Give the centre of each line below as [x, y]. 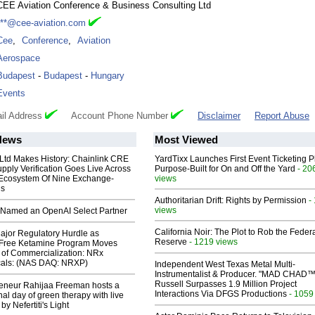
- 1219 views [212, 242]
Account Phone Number [114, 116]
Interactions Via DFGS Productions [221, 294]
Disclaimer [219, 116]
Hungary [108, 76]
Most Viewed [186, 140]
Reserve [171, 242]
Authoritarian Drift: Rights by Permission [231, 201]
